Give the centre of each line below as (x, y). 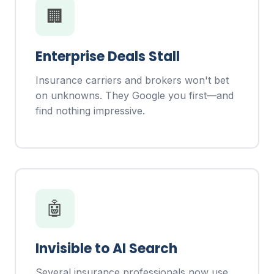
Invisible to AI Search (106, 248)
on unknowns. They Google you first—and (135, 96)
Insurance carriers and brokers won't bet (132, 80)
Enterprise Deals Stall (108, 57)
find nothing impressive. (90, 111)
